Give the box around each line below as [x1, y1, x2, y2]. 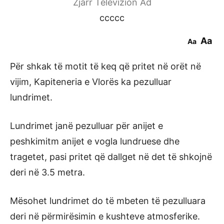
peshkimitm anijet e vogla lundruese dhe [10, 136, 179, 146]
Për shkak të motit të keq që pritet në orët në [10, 61, 201, 71]
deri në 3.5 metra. [10, 167, 85, 177]
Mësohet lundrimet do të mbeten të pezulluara [10, 195, 205, 206]
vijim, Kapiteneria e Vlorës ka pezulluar [10, 76, 171, 87]
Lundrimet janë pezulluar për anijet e [10, 120, 163, 131]
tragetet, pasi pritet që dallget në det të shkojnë [10, 151, 212, 162]
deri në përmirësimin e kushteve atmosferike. [10, 211, 200, 221]
